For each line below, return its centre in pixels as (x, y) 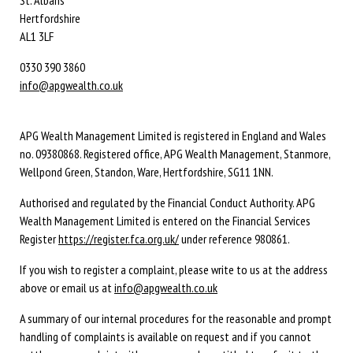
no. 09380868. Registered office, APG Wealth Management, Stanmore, (175, 153)
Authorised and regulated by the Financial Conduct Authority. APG (167, 202)
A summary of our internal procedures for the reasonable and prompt (176, 318)
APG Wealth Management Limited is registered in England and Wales (173, 135)
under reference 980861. (234, 238)
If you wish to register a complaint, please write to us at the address (174, 269)
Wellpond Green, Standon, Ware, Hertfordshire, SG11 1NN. (147, 171)
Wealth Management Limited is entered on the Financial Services (165, 220)
